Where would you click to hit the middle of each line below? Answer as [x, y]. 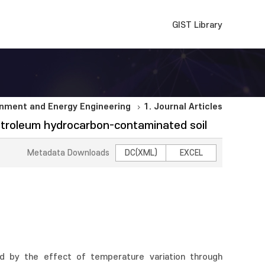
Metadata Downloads [68, 153]
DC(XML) [141, 153]
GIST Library [197, 25]
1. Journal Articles [183, 107]
